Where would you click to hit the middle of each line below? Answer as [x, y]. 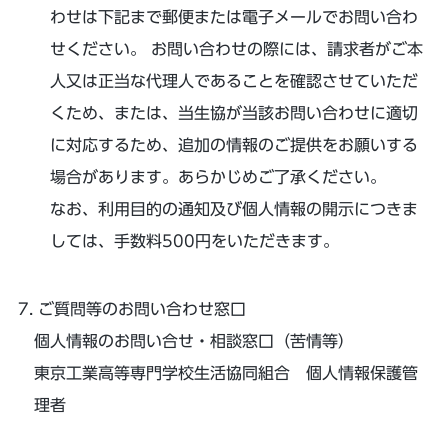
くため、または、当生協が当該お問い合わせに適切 [233, 113]
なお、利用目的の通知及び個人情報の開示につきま [233, 209]
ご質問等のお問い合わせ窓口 [141, 309]
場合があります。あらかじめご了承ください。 [217, 177]
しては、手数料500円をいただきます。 [194, 241]
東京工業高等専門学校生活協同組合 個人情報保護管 [225, 373]
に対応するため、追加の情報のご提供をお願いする [233, 145]
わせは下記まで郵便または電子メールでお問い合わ [233, 17]
